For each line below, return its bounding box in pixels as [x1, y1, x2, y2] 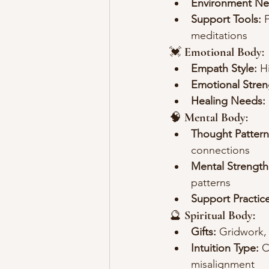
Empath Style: [191, 62, 257, 76]
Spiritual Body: [184, 208, 255, 223]
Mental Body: [184, 110, 248, 125]
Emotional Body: [184, 45, 264, 60]
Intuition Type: [191, 241, 259, 255]
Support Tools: [191, 13, 261, 26]
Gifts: [191, 225, 216, 239]
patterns [191, 176, 231, 190]
